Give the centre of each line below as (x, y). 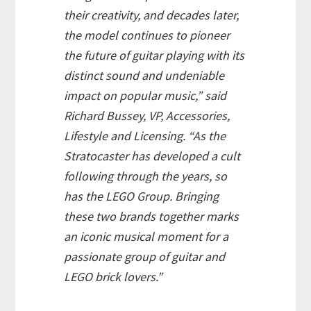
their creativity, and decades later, (152, 15)
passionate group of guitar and (145, 257)
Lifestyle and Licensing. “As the (145, 136)
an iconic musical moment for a (146, 237)
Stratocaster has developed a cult (152, 156)
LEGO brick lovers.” (114, 277)
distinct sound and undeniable (144, 76)
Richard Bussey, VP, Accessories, (147, 116)
